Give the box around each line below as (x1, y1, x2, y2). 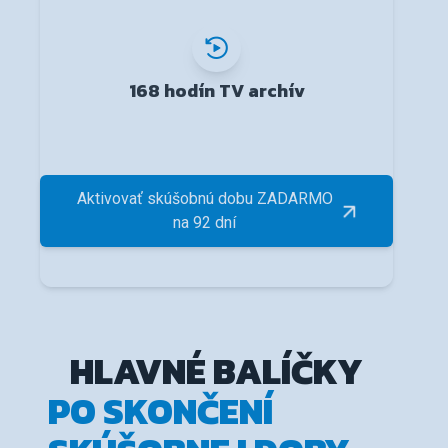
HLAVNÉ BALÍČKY (70, 344, 363, 399)
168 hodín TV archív (128, 77, 305, 105)
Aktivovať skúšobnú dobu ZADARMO (76, 189, 333, 209)
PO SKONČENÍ (48, 384, 273, 439)
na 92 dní (173, 213, 236, 233)
